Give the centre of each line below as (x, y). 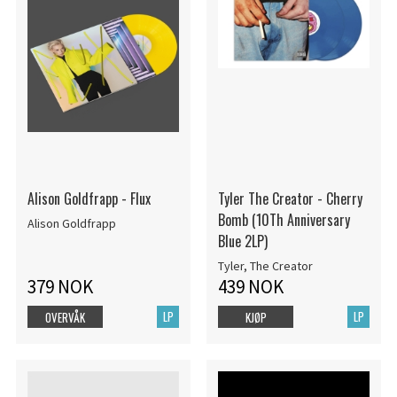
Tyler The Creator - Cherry (290, 198)
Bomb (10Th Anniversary (284, 219)
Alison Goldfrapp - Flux (89, 198)
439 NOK (250, 287)
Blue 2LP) (242, 241)
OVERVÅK (65, 318)
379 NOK (60, 287)
